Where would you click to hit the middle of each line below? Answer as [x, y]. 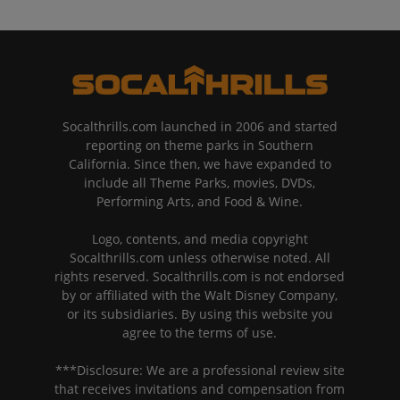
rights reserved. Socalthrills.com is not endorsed [200, 276]
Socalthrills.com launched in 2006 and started [200, 126]
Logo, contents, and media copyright [200, 238]
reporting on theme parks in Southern [200, 145]
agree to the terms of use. [200, 332]
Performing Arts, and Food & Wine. [200, 201]
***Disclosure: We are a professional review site [200, 370]
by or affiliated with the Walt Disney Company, [200, 295]
